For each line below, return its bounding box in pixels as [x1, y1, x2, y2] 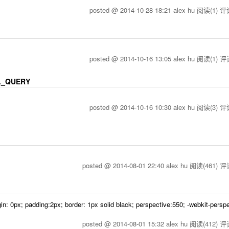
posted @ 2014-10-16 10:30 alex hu [89, 102, 197, 112]
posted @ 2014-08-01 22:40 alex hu [82, 161, 190, 170]
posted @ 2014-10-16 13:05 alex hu [89, 54, 197, 63]
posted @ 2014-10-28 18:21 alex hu [89, 5, 197, 15]
